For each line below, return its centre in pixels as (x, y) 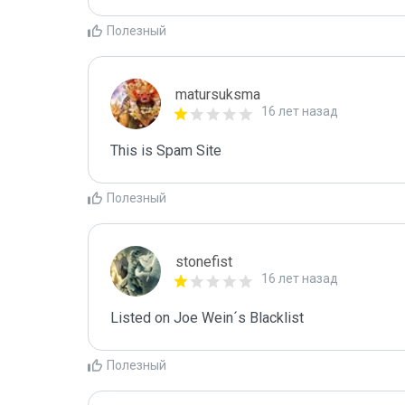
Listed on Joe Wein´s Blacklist (207, 318)
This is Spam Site (166, 151)
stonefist (204, 262)
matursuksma (218, 94)
